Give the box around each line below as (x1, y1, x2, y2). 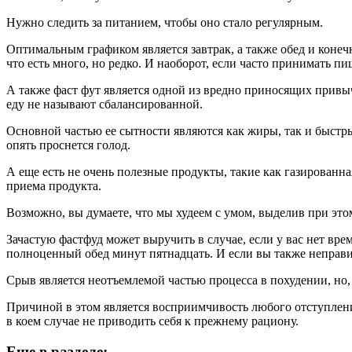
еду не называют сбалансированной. (6, 97, 203, 111)
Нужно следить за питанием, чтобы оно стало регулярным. (6, 15, 323, 29)
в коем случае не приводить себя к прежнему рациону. (6, 313, 299, 328)
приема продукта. (6, 178, 101, 192)
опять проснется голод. (6, 137, 130, 152)
